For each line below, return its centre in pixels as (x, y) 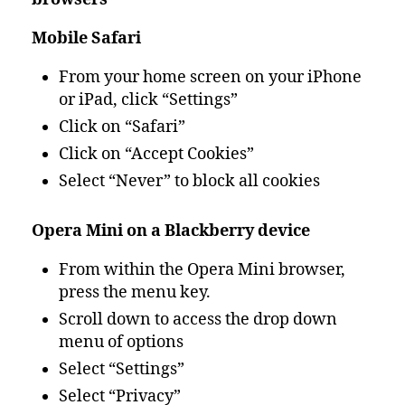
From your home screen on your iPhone (210, 77)
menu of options (121, 342)
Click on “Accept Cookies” (156, 154)
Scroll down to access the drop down (198, 320)
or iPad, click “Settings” (148, 100)
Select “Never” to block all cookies (189, 181)
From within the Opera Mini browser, (202, 270)
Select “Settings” (122, 369)
